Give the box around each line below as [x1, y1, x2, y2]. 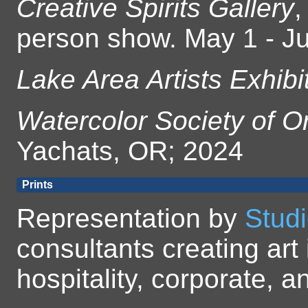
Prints [22, 179, 53, 191]
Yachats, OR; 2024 [16, 136, 243, 166]
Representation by [16, 203, 245, 234]
